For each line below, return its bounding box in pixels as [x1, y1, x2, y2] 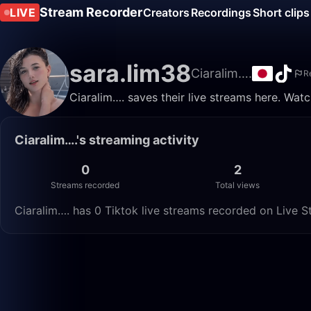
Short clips [253, 6, 310, 19]
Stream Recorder [40, 5, 142, 19]
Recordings [191, 6, 251, 19]
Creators [143, 6, 190, 19]
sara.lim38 [69, 59, 191, 87]
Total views [215, 180, 260, 190]
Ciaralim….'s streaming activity [15, 133, 199, 147]
